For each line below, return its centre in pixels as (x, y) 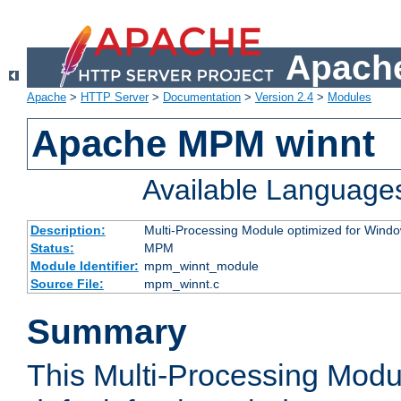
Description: (68, 230)
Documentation (202, 98)
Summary (107, 332)
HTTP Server (115, 98)
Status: (52, 248)
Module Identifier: (84, 266)
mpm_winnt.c (181, 284)
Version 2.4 (284, 98)
